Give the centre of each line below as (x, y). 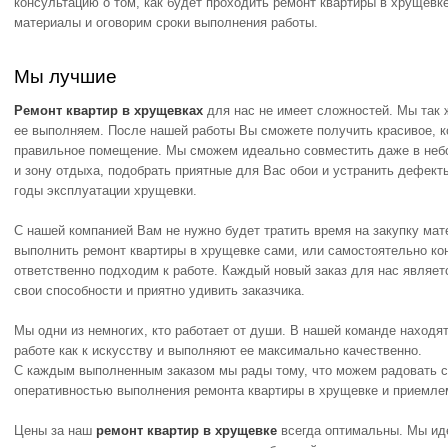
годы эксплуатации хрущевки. (105, 190)
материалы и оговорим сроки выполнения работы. (166, 22)
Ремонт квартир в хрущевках (108, 110)
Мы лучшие (65, 76)
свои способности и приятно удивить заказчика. (159, 290)
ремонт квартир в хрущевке (186, 430)
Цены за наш (55, 430)
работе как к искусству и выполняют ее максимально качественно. (218, 350)
